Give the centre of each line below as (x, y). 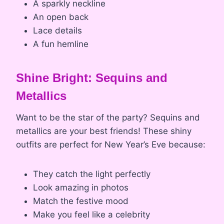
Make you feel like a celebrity (91, 214)
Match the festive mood (81, 201)
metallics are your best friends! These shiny (104, 131)
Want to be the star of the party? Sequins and (108, 117)
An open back (61, 17)
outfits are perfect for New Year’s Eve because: (111, 144)
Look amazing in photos (81, 187)
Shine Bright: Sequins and (92, 77)
